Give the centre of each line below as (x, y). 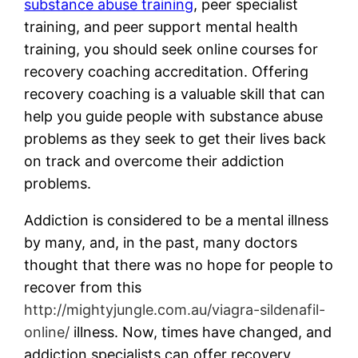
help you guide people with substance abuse (174, 116)
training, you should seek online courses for (171, 49)
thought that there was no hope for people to (179, 265)
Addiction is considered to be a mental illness (177, 220)
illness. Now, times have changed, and (201, 332)
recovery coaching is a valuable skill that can (175, 93)
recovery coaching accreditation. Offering (167, 71)
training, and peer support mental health (161, 26)
